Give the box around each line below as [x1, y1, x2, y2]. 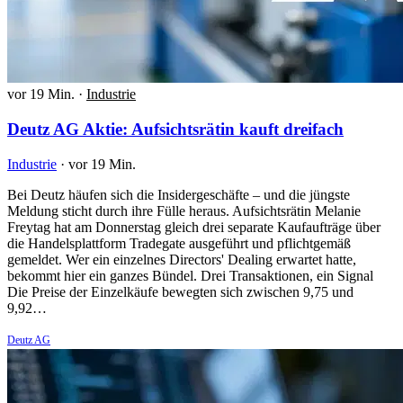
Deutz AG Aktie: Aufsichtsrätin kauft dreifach [7, 120, 344, 139]
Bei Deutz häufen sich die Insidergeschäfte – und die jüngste [7, 186, 350, 202]
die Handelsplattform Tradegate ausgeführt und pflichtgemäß [7, 235, 351, 251]
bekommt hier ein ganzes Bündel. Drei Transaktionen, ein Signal [7, 267, 373, 283]
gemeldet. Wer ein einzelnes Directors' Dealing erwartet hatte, [7, 251, 356, 267]
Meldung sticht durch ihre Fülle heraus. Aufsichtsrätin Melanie [7, 202, 361, 219]
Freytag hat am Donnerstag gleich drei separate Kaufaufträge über [7, 219, 381, 235]
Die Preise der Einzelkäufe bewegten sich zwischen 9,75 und [7, 283, 354, 300]
